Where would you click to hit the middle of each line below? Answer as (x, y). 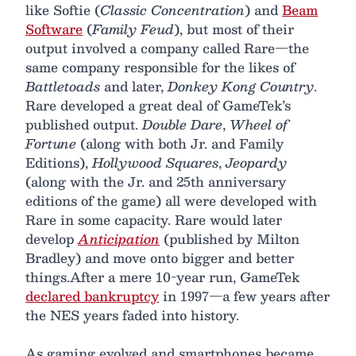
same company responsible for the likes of (160, 67)
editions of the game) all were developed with (171, 200)
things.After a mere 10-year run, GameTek (163, 277)
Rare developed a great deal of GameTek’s (158, 105)
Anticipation (119, 238)
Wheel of (259, 124)
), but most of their (234, 29)
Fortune (51, 143)
